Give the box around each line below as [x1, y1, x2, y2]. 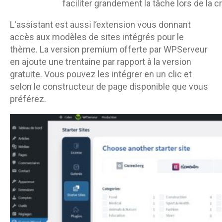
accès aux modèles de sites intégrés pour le [10, 31, 184, 42]
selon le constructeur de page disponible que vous [10, 81, 208, 92]
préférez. [10, 93, 46, 104]
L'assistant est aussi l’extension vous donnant [10, 19, 191, 30]
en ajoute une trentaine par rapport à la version [10, 56, 191, 67]
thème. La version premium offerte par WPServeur [10, 44, 208, 55]
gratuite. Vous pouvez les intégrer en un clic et [10, 68, 192, 79]
